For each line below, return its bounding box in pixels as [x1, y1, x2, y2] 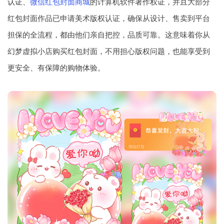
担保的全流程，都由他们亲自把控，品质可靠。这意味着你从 [7, 29, 210, 39]
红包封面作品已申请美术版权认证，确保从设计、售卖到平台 [7, 13, 210, 23]
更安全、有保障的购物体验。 [7, 62, 105, 72]
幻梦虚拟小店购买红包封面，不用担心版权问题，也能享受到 [7, 46, 210, 56]
